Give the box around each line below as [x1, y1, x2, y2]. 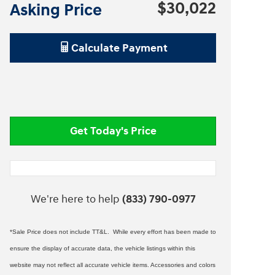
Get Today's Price [69, 124, 157, 139]
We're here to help [30, 192, 120, 206]
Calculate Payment [71, 41, 168, 56]
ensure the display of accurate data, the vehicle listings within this [10, 244, 195, 252]
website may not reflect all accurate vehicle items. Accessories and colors [10, 261, 215, 268]
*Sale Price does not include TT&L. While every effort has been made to [10, 228, 216, 235]
